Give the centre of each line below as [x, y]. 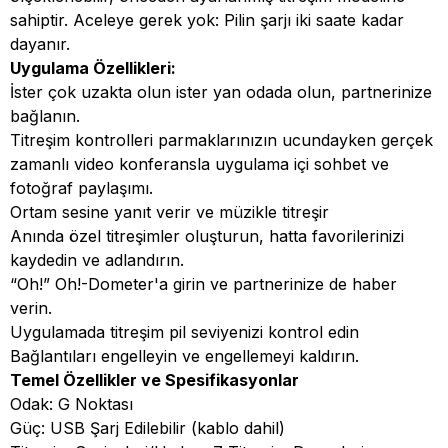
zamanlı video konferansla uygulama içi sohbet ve [199, 164]
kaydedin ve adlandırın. [97, 260]
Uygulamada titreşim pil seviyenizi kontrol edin [184, 332]
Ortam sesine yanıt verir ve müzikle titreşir [169, 212]
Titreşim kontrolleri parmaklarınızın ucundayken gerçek [221, 140]
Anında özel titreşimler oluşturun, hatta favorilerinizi [207, 236]
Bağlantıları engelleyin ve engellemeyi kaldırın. [184, 356]
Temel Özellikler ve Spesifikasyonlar [154, 380]
